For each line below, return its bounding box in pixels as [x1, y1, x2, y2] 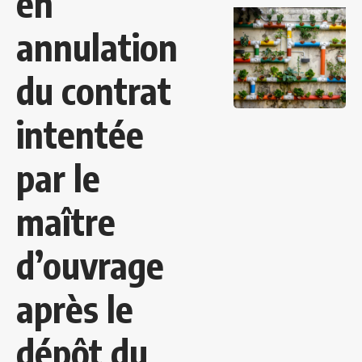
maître [16, 199, 116, 245]
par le [16, 155, 100, 201]
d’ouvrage [16, 242, 164, 288]
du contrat [16, 68, 171, 114]
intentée [16, 112, 144, 158]
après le [16, 286, 133, 332]
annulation [16, 24, 178, 70]
